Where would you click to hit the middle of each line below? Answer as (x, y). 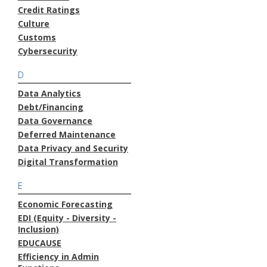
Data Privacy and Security (73, 148)
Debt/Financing (51, 107)
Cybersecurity (48, 51)
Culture (34, 23)
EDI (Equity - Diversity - (67, 218)
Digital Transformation (68, 162)
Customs (37, 37)
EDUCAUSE (40, 243)
